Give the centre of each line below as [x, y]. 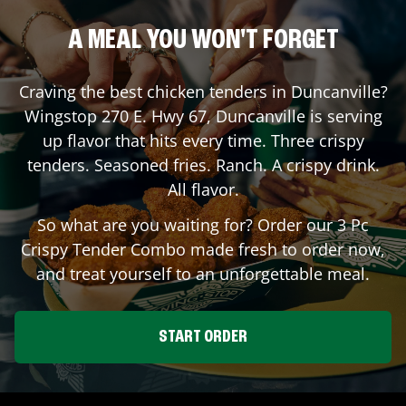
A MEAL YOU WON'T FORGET [203, 40]
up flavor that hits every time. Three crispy [203, 140]
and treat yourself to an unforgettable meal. [203, 273]
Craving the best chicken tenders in [155, 91]
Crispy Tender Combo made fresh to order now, [203, 249]
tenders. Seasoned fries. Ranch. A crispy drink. [203, 164]
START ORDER [203, 337]
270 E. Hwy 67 [154, 116]
